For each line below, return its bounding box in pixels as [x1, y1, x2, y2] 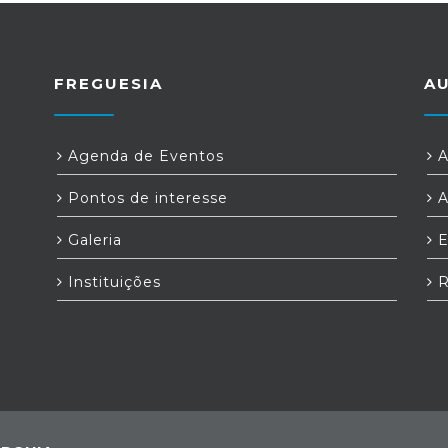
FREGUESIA [54, 74, 163, 93]
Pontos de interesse [63, 189, 228, 207]
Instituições [63, 273, 161, 291]
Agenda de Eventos [63, 147, 224, 165]
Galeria [63, 231, 122, 249]
